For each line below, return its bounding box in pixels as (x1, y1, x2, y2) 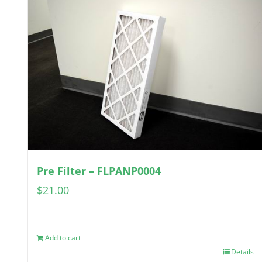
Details (231, 247, 254, 257)
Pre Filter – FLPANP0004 (37, 164, 161, 178)
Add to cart (45, 233, 81, 243)
